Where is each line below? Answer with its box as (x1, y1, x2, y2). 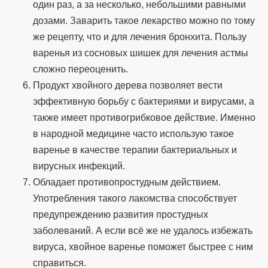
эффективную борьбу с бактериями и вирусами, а (33, 96, 254, 107)
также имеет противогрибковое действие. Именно (33, 112, 255, 123)
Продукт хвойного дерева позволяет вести (33, 80, 223, 91)
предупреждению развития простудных (33, 209, 208, 220)
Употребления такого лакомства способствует (33, 193, 237, 204)
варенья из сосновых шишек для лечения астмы (33, 48, 248, 59)
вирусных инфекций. (33, 161, 125, 172)
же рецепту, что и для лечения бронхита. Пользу (33, 32, 246, 42)
